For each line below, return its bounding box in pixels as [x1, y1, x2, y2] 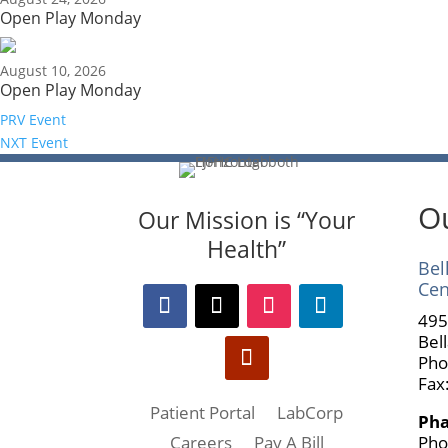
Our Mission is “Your [138, 204, 356, 237]
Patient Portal [150, 401, 256, 425]
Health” [207, 233, 287, 266]
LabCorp [277, 401, 344, 425]
